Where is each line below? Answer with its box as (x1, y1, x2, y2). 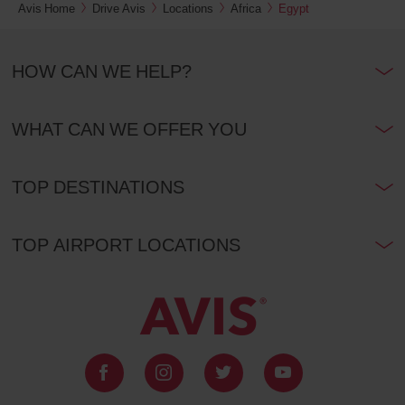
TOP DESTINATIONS (11, 174, 184, 199)
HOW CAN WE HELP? (11, 58, 192, 83)
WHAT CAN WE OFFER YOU (11, 116, 247, 141)
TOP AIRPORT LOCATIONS (11, 231, 240, 257)
